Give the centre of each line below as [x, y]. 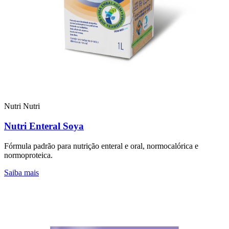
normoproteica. [28, 155]
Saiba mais [21, 172]
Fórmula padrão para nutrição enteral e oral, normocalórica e [101, 146]
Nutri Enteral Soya [44, 126]
